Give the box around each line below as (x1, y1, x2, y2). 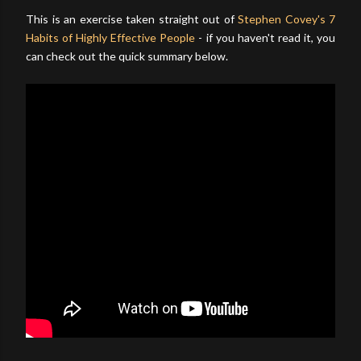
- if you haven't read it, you (195, 30, 336, 44)
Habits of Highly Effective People (26, 30, 196, 44)
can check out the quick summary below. (26, 48, 230, 63)
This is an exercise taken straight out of (26, 11, 238, 26)
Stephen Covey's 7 (238, 11, 335, 26)
